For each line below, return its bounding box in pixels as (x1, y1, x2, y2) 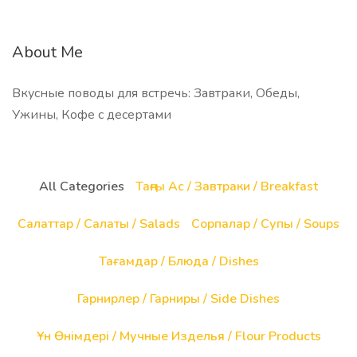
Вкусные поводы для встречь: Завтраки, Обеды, (12, 84, 300, 102)
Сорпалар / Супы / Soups (191, 215, 339, 233)
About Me (12, 41, 83, 63)
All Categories (39, 178, 124, 195)
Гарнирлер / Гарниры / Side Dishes (77, 290, 280, 308)
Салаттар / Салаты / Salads (18, 215, 180, 233)
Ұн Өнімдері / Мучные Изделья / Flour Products (36, 328, 321, 345)
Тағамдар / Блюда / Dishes (98, 253, 259, 270)
